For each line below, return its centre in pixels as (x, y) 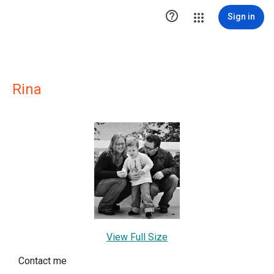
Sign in (241, 17)
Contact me (43, 261)
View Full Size (137, 237)
